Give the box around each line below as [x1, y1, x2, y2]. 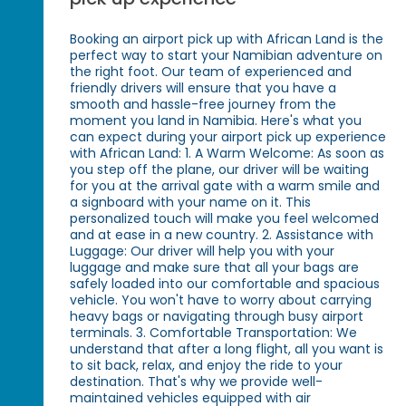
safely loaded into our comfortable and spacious [70, 275, 381, 294]
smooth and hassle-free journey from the [70, 95, 337, 114]
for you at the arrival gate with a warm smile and [70, 177, 381, 196]
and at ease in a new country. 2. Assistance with [70, 226, 374, 245]
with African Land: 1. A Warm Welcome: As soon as [70, 144, 385, 163]
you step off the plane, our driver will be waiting [70, 160, 370, 179]
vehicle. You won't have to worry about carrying [70, 291, 372, 310]
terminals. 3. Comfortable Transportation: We [70, 324, 358, 343]
